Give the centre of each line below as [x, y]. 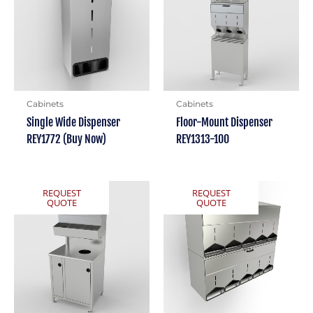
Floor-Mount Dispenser [224, 123]
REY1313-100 [202, 139]
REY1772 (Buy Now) [66, 139]
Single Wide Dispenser [73, 123]
